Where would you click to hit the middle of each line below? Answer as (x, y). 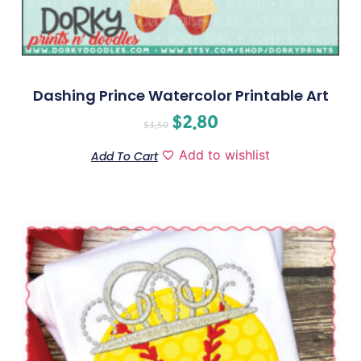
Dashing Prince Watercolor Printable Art (180, 95)
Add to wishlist (224, 154)
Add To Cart (124, 156)
